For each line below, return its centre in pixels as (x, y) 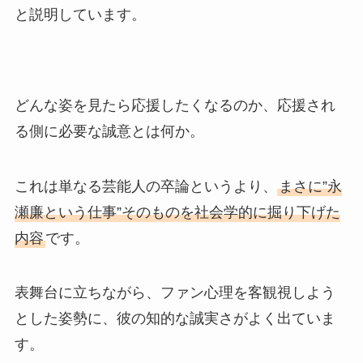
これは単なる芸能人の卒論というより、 (145, 186)
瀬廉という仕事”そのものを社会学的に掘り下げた (177, 212)
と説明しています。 (80, 15)
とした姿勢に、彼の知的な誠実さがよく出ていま (175, 319)
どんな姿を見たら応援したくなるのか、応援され (175, 105)
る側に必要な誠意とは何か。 (109, 131)
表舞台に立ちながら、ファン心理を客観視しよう (175, 293)
